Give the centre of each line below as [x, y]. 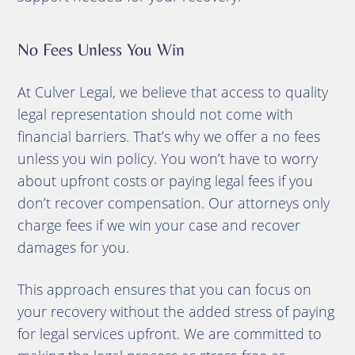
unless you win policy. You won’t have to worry [167, 158]
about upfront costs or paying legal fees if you [165, 180]
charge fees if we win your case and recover [158, 225]
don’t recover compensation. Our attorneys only [173, 202]
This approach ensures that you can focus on [164, 289]
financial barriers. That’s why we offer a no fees [168, 136]
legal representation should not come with [155, 114]
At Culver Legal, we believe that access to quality [172, 92]
